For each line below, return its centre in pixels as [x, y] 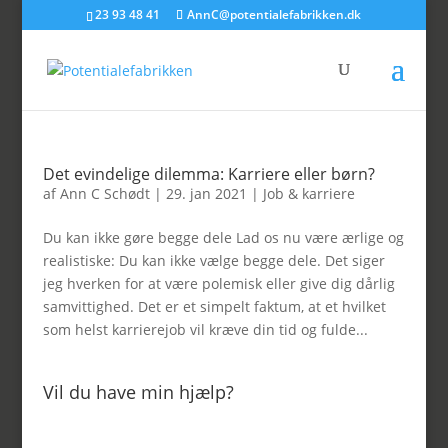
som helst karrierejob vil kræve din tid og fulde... [205, 329]
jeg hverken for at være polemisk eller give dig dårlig [218, 283]
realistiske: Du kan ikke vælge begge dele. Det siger [213, 260]
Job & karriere [308, 193]
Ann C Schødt [104, 193]
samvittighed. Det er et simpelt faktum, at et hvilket [214, 306]
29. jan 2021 [206, 193]
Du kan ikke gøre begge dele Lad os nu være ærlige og [223, 237]
